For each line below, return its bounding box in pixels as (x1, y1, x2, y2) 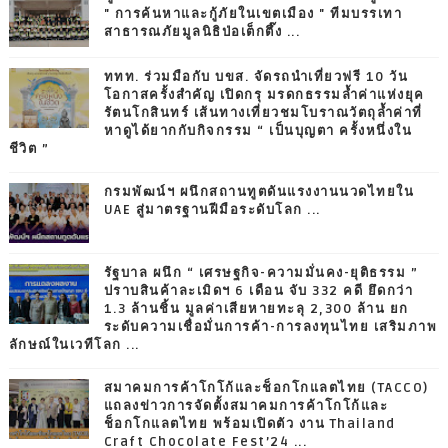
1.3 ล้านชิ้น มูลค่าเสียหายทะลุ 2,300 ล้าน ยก (103, 300, 409, 317)
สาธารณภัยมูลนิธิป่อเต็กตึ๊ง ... (103, 23, 301, 40)
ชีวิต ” (8, 140, 50, 157)
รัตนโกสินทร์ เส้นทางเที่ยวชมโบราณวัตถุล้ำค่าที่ (103, 104, 423, 121)
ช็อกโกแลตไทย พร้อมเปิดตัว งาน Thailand (103, 415, 396, 432)
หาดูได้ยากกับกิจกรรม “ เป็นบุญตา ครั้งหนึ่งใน (103, 122, 413, 139)
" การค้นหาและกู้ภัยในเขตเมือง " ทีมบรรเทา (103, 5, 403, 22)
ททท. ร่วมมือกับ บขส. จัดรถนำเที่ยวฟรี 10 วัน (103, 68, 409, 85)
